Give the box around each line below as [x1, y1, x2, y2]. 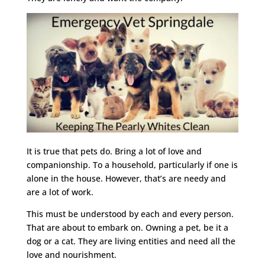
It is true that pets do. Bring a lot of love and [26, 145, 202, 157]
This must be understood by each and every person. [26, 208, 234, 219]
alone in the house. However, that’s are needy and [26, 172, 226, 184]
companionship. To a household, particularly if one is [26, 159, 238, 170]
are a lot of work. [26, 186, 93, 198]
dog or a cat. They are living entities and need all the [26, 235, 235, 247]
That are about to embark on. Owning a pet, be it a [26, 221, 228, 233]
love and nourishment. [26, 248, 117, 260]
